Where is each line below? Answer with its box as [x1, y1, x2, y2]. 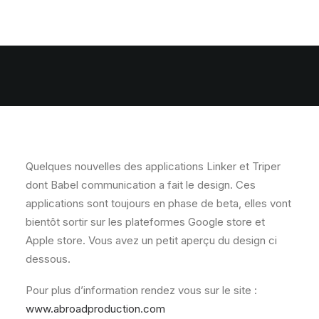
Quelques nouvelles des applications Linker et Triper [26, 159, 281, 173]
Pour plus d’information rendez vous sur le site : [26, 283, 257, 297]
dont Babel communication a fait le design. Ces [26, 178, 256, 192]
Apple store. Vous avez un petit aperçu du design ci [26, 234, 277, 247]
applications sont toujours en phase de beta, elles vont [26, 197, 291, 210]
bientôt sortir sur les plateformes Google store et [26, 215, 265, 229]
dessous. [26, 252, 70, 266]
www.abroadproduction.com [26, 302, 165, 315]
